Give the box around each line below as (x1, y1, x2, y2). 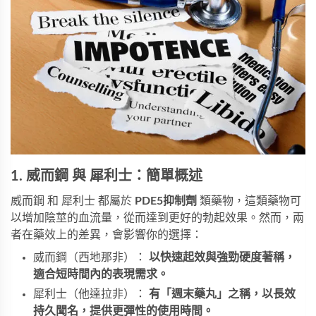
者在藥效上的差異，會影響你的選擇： (11, 229, 202, 241)
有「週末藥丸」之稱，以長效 (149, 288, 296, 300)
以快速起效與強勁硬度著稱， (149, 252, 296, 264)
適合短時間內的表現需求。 (33, 269, 169, 281)
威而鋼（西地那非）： (33, 252, 149, 264)
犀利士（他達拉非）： (33, 288, 149, 300)
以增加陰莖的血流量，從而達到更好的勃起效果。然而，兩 (11, 212, 304, 224)
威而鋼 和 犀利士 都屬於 (11, 195, 135, 207)
